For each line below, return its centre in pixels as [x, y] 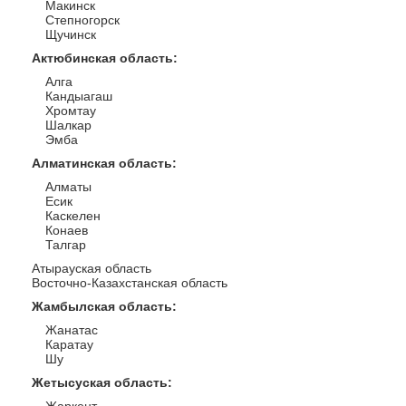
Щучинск [71, 34]
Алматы [68, 187]
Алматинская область [102, 163]
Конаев [67, 230]
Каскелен [73, 216]
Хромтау [71, 111]
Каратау [69, 344]
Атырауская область [92, 268]
